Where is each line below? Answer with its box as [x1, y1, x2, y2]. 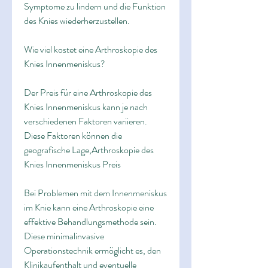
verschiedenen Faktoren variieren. [24, 114, 147, 129]
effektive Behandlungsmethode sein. [24, 215, 157, 229]
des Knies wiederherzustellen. [24, 14, 130, 28]
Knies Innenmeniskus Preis [24, 157, 121, 172]
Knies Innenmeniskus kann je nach [24, 100, 148, 114]
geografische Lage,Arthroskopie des [24, 143, 154, 157]
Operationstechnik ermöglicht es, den [24, 243, 161, 258]
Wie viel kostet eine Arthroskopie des [24, 42, 157, 57]
